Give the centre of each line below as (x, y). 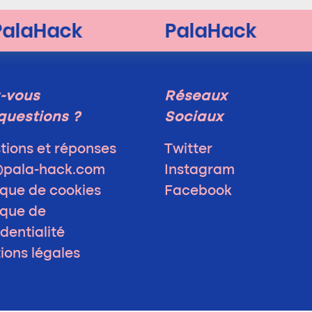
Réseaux (196, 97)
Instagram (200, 171)
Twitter (188, 150)
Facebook (198, 192)
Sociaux (194, 118)
